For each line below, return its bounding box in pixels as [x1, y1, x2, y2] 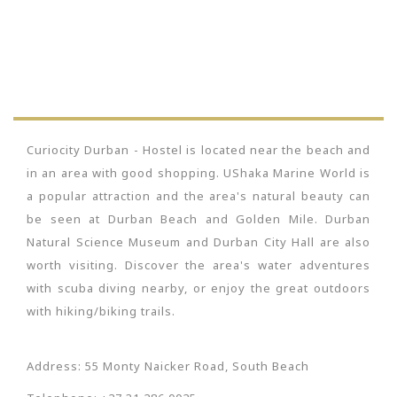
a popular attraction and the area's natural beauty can [27, 188, 370, 204]
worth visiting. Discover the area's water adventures [27, 257, 370, 273]
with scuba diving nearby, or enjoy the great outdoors [27, 280, 370, 296]
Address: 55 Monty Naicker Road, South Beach [27, 358, 309, 374]
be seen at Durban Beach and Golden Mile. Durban [27, 211, 370, 227]
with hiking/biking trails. [27, 303, 175, 319]
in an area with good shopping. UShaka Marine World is [27, 165, 370, 181]
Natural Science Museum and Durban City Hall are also [27, 234, 370, 250]
